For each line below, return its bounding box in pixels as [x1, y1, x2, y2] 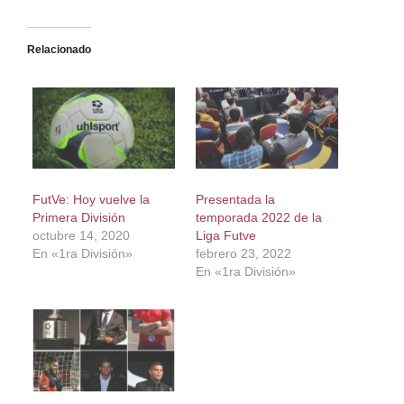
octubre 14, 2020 [32, 228, 130, 243]
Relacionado [26, 42, 91, 56]
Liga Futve [195, 228, 256, 243]
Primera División [32, 210, 125, 225]
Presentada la [195, 192, 275, 207]
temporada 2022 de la [195, 210, 322, 225]
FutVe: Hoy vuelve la [32, 192, 150, 207]
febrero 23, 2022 [195, 246, 291, 262]
